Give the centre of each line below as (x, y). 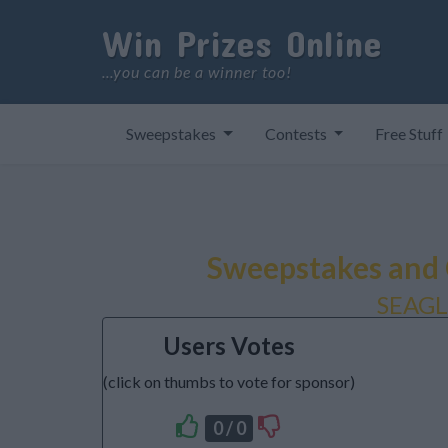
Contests (297, 133)
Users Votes (229, 345)
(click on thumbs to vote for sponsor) (229, 381)
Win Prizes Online (242, 42)
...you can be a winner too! (197, 71)
